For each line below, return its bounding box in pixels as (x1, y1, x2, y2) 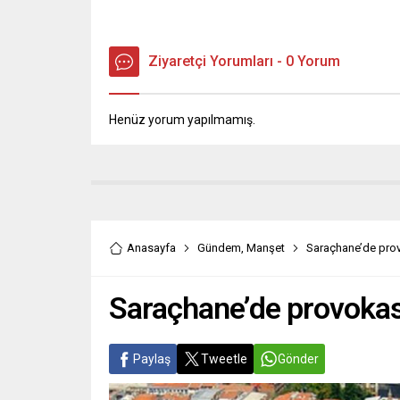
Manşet (246, 241, 285, 255)
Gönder (278, 352, 319, 367)
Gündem (197, 241, 241, 255)
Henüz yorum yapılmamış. (109, 112, 255, 128)
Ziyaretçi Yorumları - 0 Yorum (148, 53, 340, 71)
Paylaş (133, 352, 171, 367)
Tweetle (201, 352, 247, 367)
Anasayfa (127, 241, 176, 255)
